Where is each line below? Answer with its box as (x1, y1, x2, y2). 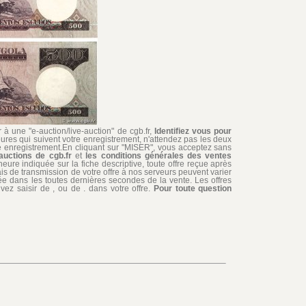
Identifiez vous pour (154, 126, 232, 136)
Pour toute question (154, 184, 232, 193)
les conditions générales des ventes (85, 151, 232, 161)
